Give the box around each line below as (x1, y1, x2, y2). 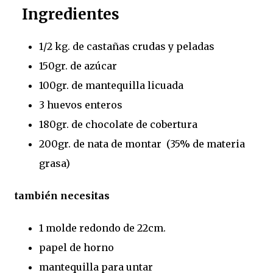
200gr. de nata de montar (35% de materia (39, 137, 245, 150)
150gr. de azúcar (39, 59, 117, 72)
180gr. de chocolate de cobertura (39, 118, 197, 130)
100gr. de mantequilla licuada (39, 79, 183, 91)
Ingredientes (15, 4, 119, 24)
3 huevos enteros (39, 98, 122, 111)
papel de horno (39, 241, 114, 254)
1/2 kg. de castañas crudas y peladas (39, 40, 214, 52)
